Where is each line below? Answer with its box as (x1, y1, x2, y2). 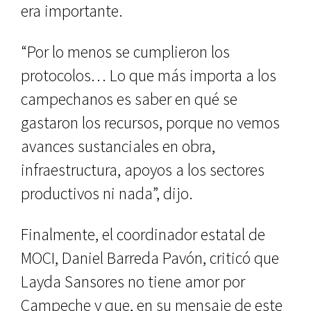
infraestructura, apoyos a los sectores (21, 159, 264, 181)
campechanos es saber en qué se (21, 88, 237, 110)
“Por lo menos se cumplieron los (21, 41, 230, 63)
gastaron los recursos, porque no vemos (21, 112, 280, 134)
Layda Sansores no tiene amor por (21, 271, 245, 293)
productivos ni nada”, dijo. (21, 183, 193, 205)
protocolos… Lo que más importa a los (21, 65, 276, 87)
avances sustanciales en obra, (21, 135, 215, 158)
